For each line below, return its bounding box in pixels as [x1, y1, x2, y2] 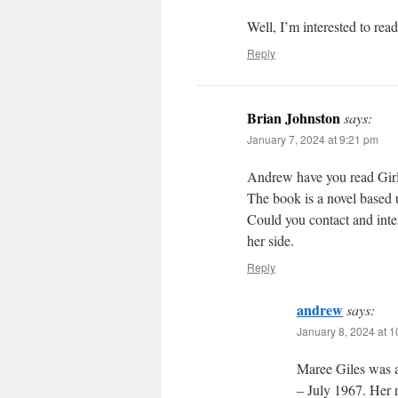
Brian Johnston [247, 107, 340, 129]
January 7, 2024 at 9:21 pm [247, 131, 378, 147]
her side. [247, 231, 294, 251]
